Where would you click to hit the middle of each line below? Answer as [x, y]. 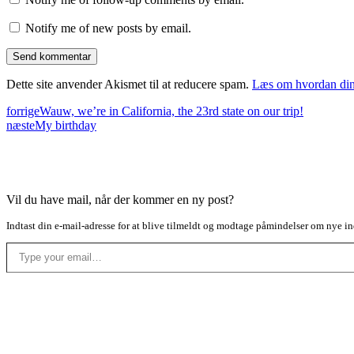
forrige [23, 111]
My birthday [66, 125]
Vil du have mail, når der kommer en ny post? [120, 199]
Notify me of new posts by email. [108, 28]
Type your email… [25, 241]
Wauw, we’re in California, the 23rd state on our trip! [171, 111]
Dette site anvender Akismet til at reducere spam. [129, 84]
